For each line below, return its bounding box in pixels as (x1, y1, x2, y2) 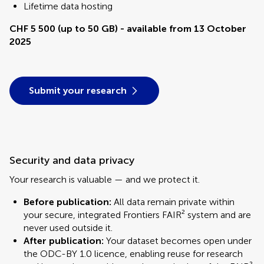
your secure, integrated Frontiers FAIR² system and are (24, 209, 251, 220)
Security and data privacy (9, 154, 134, 167)
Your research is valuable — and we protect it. (9, 174, 200, 185)
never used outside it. (24, 222, 113, 233)
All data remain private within (111, 196, 235, 207)
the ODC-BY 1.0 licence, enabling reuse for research (24, 248, 243, 259)
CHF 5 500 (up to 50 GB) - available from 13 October (9, 23, 246, 34)
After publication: (24, 235, 104, 246)
